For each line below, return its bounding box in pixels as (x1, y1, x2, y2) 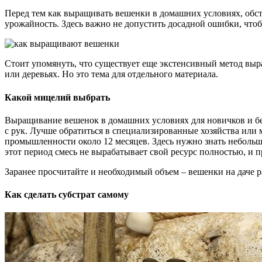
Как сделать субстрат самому (5, 189, 129, 200)
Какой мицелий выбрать (5, 92, 110, 102)
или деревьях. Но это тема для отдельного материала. (5, 69, 218, 80)
